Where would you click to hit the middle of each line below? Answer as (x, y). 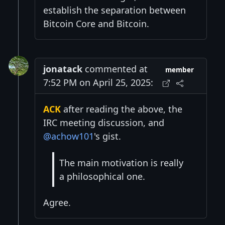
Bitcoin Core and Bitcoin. (96, 24)
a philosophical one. (102, 176)
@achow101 (69, 136)
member (180, 70)
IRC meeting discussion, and (104, 123)
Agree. (57, 203)
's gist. (107, 136)
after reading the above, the (122, 109)
